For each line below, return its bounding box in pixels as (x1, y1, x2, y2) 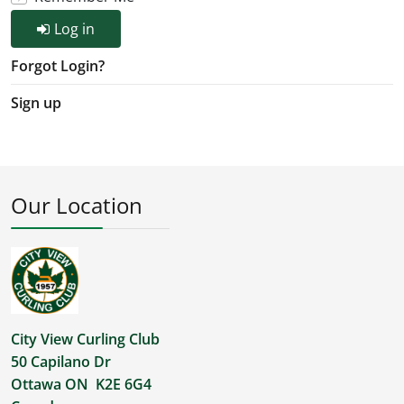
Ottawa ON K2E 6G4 (11, 374, 151, 395)
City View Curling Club (11, 329, 160, 350)
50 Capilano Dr (11, 352, 111, 372)
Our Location (11, 190, 142, 220)
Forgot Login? (11, 56, 105, 76)
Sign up (11, 93, 61, 113)
